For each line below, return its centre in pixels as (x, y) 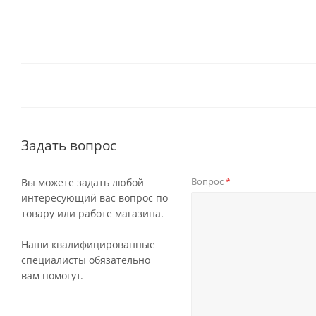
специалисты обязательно (86, 260)
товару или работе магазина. (92, 213)
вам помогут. (52, 275)
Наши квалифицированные (88, 244)
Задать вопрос (69, 145)
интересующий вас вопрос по (95, 198)
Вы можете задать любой (83, 182)
